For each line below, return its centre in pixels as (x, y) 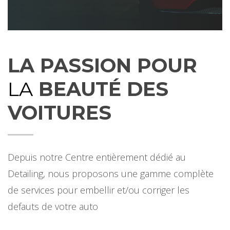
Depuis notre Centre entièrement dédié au (97, 157)
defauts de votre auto (53, 206)
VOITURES (60, 113)
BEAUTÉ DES (101, 89)
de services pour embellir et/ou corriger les (99, 190)
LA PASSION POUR (102, 65)
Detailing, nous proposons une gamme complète (111, 174)
